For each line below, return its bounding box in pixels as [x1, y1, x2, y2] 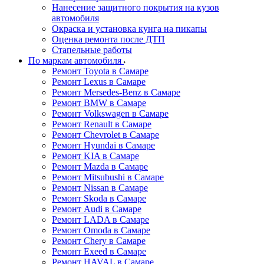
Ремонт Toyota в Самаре [52, 66, 148, 76]
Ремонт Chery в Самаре [52, 236, 146, 246]
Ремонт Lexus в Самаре [52, 77, 146, 87]
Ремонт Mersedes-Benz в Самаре [52, 87, 180, 97]
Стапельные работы [52, 45, 132, 55]
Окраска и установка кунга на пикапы [52, 24, 207, 34]
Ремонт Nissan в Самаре [52, 183, 148, 193]
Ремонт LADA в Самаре [52, 214, 149, 225]
